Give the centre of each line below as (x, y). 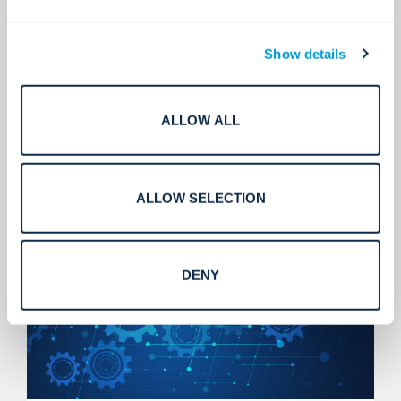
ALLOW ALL (200, 120)
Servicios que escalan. (131, 147)
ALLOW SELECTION (200, 198)
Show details (305, 54)
